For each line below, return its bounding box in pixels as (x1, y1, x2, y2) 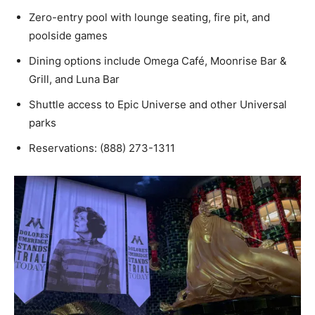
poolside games (29, 28, 108, 42)
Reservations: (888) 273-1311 (29, 141, 175, 155)
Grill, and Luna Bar (29, 72, 120, 86)
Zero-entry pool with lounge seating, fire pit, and (29, 10, 270, 24)
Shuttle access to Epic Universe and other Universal (29, 97, 287, 111)
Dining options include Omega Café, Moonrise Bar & (29, 53, 287, 67)
